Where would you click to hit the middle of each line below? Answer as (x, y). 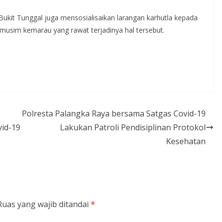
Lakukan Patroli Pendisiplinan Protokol (133, 127)
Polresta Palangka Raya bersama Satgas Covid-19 (114, 113)
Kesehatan (186, 141)
